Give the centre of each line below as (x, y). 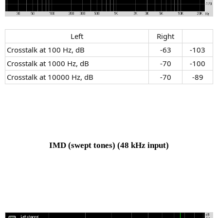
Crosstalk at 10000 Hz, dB (50, 77)
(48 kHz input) (143, 145)
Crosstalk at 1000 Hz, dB (48, 63)
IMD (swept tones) (83, 145)
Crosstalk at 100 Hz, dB (46, 49)
